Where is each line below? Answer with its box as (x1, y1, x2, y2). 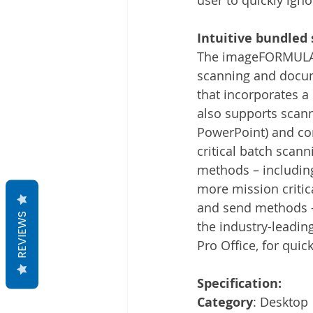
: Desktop (253, 293, 308, 310)
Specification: (197, 274, 282, 292)
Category (197, 293, 253, 311)
